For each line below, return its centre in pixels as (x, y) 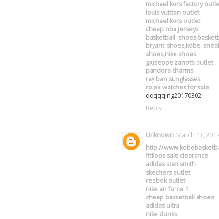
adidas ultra (162, 206)
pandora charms (169, 70)
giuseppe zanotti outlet (179, 62)
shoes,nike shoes (171, 54)
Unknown (159, 135)
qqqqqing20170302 (173, 95)
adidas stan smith (170, 164)
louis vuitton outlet (172, 12)
